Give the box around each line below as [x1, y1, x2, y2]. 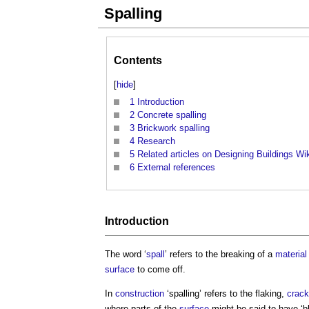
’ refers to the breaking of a [165, 248, 275, 259]
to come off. [134, 263, 186, 275]
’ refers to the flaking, [199, 288, 287, 299]
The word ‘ [105, 248, 146, 259]
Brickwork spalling [137, 123, 210, 134]
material [275, 248, 307, 259]
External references [137, 162, 215, 173]
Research [137, 136, 175, 147]
